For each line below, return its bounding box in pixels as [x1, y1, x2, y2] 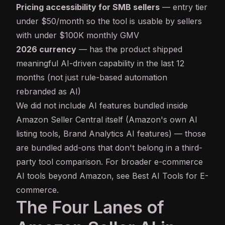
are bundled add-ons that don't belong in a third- [16, 143, 202, 153]
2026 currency [16, 44, 76, 55]
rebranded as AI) [16, 86, 81, 97]
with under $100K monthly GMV [16, 30, 139, 41]
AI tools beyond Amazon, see [16, 171, 132, 181]
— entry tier [160, 2, 207, 13]
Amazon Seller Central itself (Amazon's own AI [16, 115, 197, 125]
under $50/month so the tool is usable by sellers [16, 16, 202, 27]
